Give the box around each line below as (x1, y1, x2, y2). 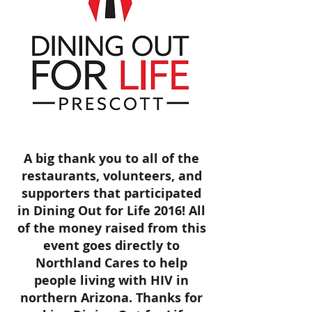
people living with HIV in (34, 272, 189, 289)
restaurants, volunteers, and (21, 167, 202, 185)
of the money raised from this (17, 219, 206, 237)
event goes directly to (43, 237, 180, 254)
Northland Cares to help (36, 254, 187, 272)
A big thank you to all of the (24, 150, 199, 167)
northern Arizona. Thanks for (20, 289, 203, 306)
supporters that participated (22, 185, 201, 202)
